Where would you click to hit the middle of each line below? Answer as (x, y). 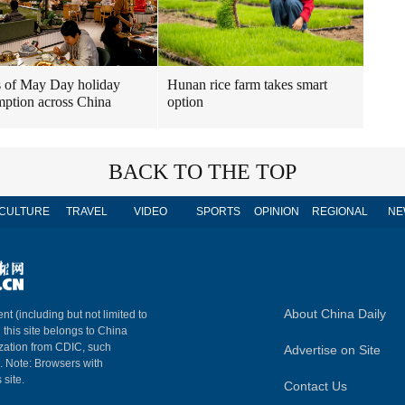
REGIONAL (340, 212)
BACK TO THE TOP (202, 172)
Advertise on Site (332, 350)
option (185, 102)
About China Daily (335, 314)
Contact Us (316, 386)
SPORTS (218, 212)
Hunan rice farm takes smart (247, 85)
